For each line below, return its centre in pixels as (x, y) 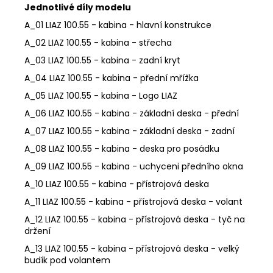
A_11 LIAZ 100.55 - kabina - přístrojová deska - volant (133, 201)
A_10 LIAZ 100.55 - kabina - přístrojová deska (117, 184)
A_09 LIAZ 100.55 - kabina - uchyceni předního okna (134, 166)
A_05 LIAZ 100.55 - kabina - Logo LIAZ (101, 95)
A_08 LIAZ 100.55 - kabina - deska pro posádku (122, 148)
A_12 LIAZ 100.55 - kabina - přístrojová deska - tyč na (135, 219)
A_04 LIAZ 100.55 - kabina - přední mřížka (112, 78)
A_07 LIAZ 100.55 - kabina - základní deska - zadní (129, 131)
